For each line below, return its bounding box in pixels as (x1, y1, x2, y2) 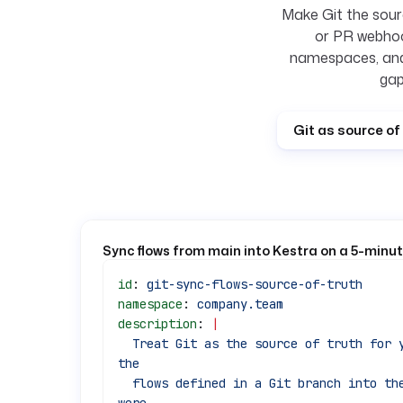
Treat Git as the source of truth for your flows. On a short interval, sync (118, 336, 132, 352)
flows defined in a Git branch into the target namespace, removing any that (118, 375, 132, 391)
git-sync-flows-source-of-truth (147, 276, 363, 292)
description (118, 316, 197, 332)
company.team (197, 296, 283, 312)
